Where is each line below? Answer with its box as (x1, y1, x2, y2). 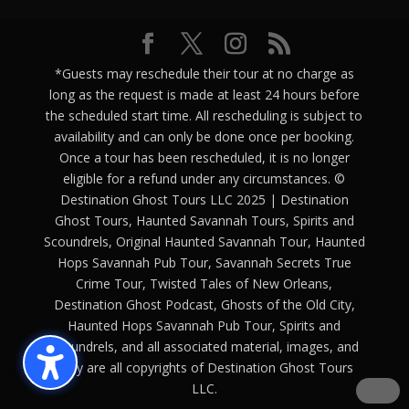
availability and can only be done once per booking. (54, 127, 355, 145)
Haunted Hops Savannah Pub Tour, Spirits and (68, 316, 341, 334)
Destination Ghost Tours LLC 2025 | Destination (59, 190, 349, 208)
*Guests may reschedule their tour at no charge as (54, 64, 354, 82)
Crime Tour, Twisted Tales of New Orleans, (76, 274, 333, 292)
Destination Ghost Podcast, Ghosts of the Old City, (53, 295, 355, 313)
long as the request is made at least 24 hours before (48, 85, 360, 103)
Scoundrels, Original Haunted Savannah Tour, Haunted (43, 232, 365, 250)
